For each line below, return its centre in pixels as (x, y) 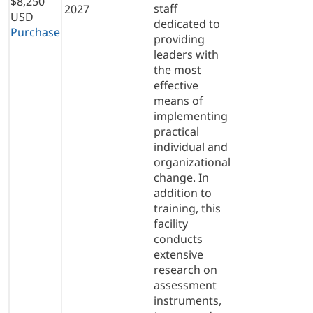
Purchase (35, 32)
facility (171, 223)
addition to (183, 192)
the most (177, 70)
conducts (178, 239)
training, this (187, 208)
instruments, (188, 300)
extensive (179, 254)
